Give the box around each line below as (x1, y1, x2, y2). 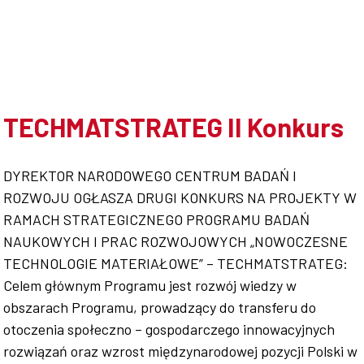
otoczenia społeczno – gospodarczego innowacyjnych (3, 320, 336, 338)
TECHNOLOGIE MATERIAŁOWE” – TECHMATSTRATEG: (3, 254, 349, 272)
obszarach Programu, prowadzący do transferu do (3, 298, 317, 316)
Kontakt (44, 184, 159, 224)
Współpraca (44, 24, 219, 63)
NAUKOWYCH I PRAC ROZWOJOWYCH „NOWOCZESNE (3, 232, 349, 250)
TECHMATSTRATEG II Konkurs (3, 111, 344, 142)
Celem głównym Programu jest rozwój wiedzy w (3, 276, 297, 294)
